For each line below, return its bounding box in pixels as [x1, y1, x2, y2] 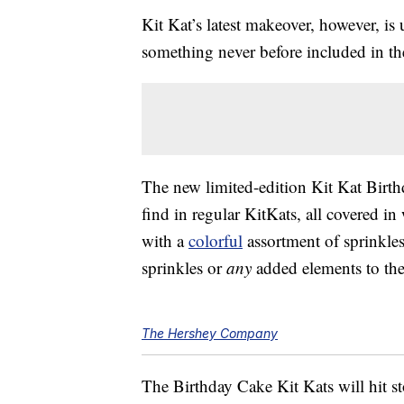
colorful [188, 229, 243, 252]
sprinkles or [142, 256, 226, 280]
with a [142, 229, 188, 252]
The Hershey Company [142, 326, 278, 342]
